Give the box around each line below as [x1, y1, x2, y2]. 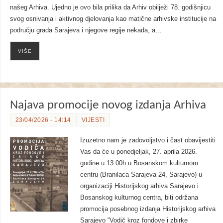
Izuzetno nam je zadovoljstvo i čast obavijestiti [80, 136, 216, 144]
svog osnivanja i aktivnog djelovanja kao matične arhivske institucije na [9, 15, 216, 22]
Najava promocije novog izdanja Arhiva [9, 99, 206, 111]
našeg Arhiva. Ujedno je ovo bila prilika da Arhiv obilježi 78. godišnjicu [9, 3, 211, 11]
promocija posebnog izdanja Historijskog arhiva [80, 205, 216, 213]
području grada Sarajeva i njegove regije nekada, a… [9, 26, 162, 34]
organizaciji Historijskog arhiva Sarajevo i [80, 182, 199, 190]
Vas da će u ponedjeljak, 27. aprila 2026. [80, 148, 197, 155]
